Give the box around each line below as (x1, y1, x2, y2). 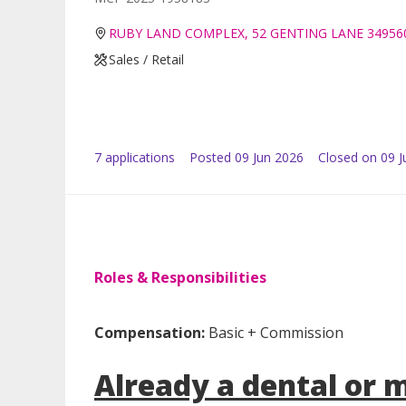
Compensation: (94, 323, 205, 343)
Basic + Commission (205, 323, 343, 343)
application (101, 149, 169, 167)
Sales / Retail (109, 51, 185, 69)
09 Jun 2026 (235, 149, 304, 167)
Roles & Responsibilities (94, 267, 266, 288)
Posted (189, 149, 231, 167)
